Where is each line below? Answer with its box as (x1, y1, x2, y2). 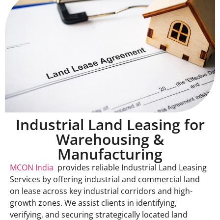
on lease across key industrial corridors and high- (10, 186, 192, 197)
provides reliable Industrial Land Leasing (55, 162, 207, 173)
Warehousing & (56, 129, 164, 150)
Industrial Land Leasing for (15, 114, 205, 135)
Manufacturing (57, 144, 163, 165)
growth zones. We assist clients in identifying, (10, 197, 177, 209)
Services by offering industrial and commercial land (10, 174, 200, 185)
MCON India (10, 162, 55, 173)
